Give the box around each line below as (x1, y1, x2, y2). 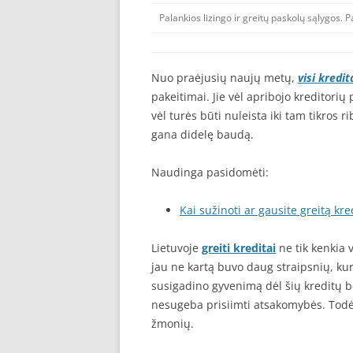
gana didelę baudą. (151, 127, 254, 142)
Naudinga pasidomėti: (151, 165, 269, 180)
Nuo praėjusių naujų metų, (151, 70, 298, 85)
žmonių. (151, 316, 194, 331)
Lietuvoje (151, 240, 202, 255)
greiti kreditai (202, 240, 276, 255)
